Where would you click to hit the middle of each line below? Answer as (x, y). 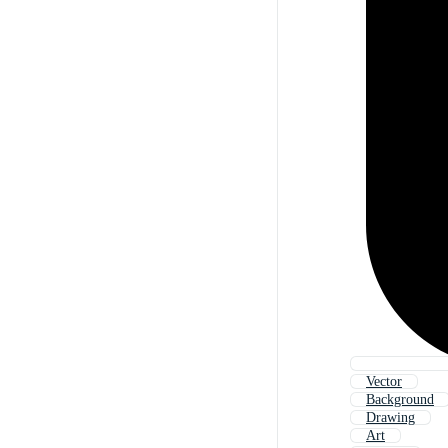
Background (400, 400)
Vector (384, 382)
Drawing (390, 418)
